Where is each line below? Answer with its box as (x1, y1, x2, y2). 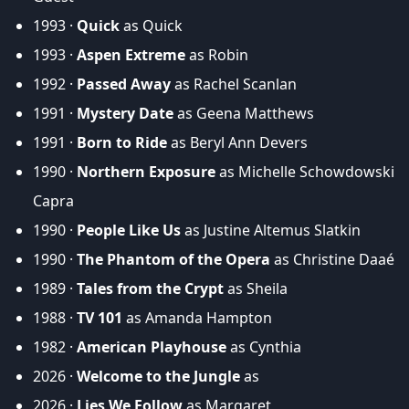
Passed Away (77, 74, 171, 95)
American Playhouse (77, 337, 226, 358)
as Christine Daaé (270, 249, 394, 270)
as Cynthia (226, 337, 301, 358)
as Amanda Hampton (122, 308, 272, 329)
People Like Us (77, 220, 181, 241)
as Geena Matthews (173, 103, 314, 124)
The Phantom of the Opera (77, 249, 270, 270)
